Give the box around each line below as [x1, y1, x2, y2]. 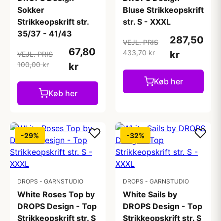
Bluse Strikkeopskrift [123, 5, 204, 15]
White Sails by [123, 189, 177, 199]
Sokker [17, 5, 44, 15]
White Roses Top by [17, 189, 95, 199]
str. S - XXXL [123, 17, 171, 27]
